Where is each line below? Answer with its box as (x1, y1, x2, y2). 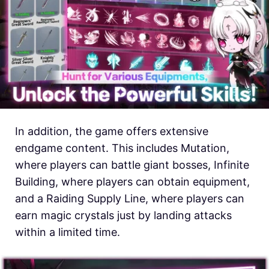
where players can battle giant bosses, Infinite (15, 158, 249, 171)
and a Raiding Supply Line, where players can (15, 192, 244, 205)
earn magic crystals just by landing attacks (15, 208, 232, 222)
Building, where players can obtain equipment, (15, 175, 250, 188)
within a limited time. (15, 225, 120, 238)
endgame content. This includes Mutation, (15, 141, 229, 154)
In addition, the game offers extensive (15, 124, 208, 138)
